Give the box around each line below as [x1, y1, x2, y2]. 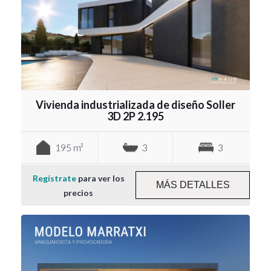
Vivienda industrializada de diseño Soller [36, 97, 235, 111]
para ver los [76, 172, 125, 183]
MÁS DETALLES [155, 179, 230, 190]
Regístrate [32, 172, 76, 183]
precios [64, 187, 93, 198]
